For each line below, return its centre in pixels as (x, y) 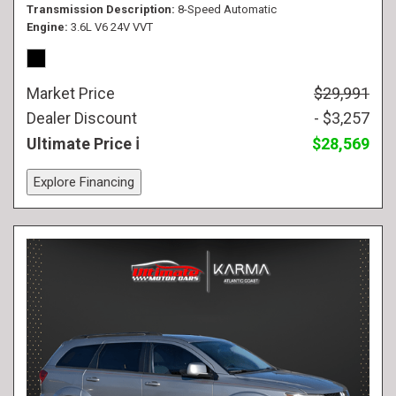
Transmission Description (99, 9)
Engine (46, 27)
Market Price (71, 93)
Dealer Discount (82, 118)
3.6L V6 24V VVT (112, 27)
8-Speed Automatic (227, 9)
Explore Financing (84, 182)
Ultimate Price (81, 144)
